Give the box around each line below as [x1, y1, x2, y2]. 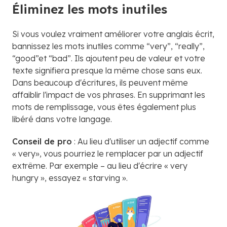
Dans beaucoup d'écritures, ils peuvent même [12, 77, 188, 88]
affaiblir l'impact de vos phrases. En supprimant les [12, 89, 205, 100]
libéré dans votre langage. [12, 113, 112, 124]
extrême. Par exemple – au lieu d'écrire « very [12, 160, 187, 171]
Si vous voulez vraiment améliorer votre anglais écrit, [12, 28, 214, 39]
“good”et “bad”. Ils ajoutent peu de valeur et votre [12, 53, 205, 63]
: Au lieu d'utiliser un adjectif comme [72, 136, 209, 146]
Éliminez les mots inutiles [12, 1, 167, 17]
